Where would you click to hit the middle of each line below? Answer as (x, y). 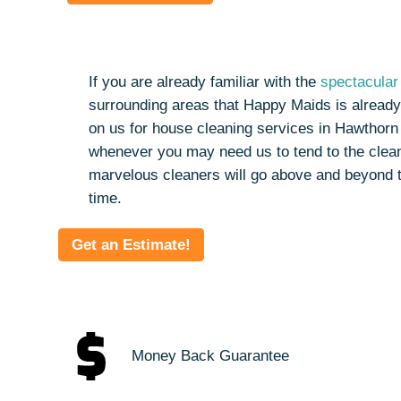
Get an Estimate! (131, 245)
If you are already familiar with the (204, 82)
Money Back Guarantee (210, 356)
